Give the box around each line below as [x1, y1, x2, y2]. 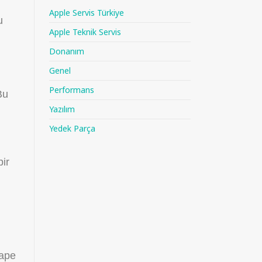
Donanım [49, 46, 84, 57]
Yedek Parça [49, 123, 95, 134]
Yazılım [49, 104, 75, 115]
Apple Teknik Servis [49, 26, 121, 37]
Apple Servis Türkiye [49, 7, 124, 18]
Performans [49, 84, 94, 95]
